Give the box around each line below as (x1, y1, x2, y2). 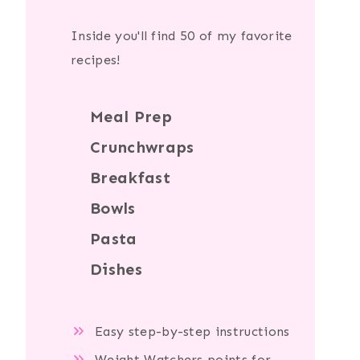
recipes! (71, 52, 121, 68)
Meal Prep (90, 107, 172, 127)
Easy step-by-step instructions (95, 324, 290, 340)
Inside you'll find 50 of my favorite (71, 28, 292, 44)
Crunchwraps (90, 137, 194, 157)
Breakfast (90, 168, 170, 188)
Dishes (90, 260, 142, 280)
